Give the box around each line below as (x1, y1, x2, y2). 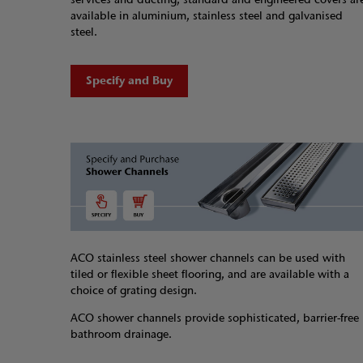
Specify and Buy (86, 73, 173, 89)
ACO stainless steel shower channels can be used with (70, 250, 345, 267)
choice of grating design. (70, 283, 197, 299)
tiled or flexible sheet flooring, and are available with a (70, 267, 349, 283)
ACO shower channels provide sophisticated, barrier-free (70, 310, 359, 327)
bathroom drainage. (70, 327, 172, 343)
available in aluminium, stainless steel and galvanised (70, 8, 343, 24)
